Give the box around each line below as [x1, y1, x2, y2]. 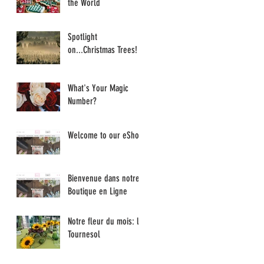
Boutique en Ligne [68, 185, 127, 197]
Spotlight [68, 31, 97, 42]
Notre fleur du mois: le [68, 215, 143, 227]
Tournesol [68, 228, 100, 240]
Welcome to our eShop [68, 129, 143, 141]
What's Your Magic [68, 82, 128, 94]
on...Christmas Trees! [68, 44, 137, 55]
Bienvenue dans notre [68, 172, 140, 184]
